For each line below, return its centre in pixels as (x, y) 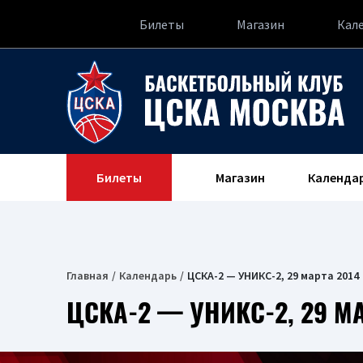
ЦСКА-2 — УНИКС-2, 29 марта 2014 (273, 275)
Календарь (148, 275)
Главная (88, 275)
